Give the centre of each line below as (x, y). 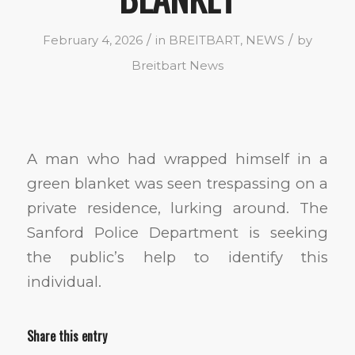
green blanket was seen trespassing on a (177, 183)
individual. (64, 281)
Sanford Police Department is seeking (177, 232)
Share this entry (67, 336)
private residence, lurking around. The (177, 208)
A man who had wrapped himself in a (177, 158)
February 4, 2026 (92, 40)
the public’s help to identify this (177, 257)
